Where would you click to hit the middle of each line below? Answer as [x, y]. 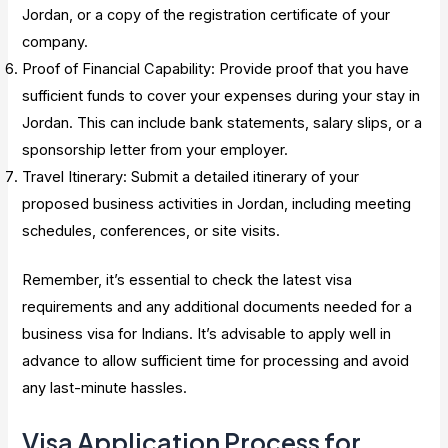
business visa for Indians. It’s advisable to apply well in [207, 334]
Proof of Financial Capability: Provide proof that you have [216, 69]
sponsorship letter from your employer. [155, 150]
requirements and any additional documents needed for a [217, 307]
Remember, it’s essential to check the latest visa [187, 280]
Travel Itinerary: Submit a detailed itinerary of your [191, 177]
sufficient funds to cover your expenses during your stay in [221, 96]
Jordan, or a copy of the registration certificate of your [206, 15]
